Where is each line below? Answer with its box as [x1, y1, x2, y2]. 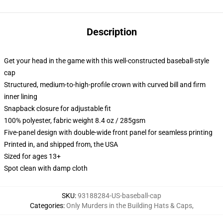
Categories [29, 202, 63, 210]
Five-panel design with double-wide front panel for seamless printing [4, 128, 213, 136]
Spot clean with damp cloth [4, 164, 88, 172]
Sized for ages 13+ [4, 152, 61, 160]
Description [86, 26, 137, 38]
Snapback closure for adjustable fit [4, 105, 111, 112]
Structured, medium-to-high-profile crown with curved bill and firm [4, 81, 206, 89]
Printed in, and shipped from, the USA [4, 140, 118, 148]
